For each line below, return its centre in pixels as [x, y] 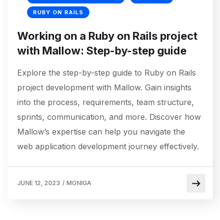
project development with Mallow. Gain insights [104, 88]
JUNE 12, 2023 [39, 183]
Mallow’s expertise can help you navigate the [101, 132]
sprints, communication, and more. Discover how [109, 117]
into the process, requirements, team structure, [106, 102]
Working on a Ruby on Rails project [107, 36]
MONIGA [79, 183]
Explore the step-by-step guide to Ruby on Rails [107, 73]
